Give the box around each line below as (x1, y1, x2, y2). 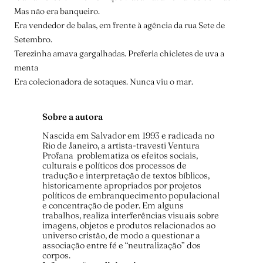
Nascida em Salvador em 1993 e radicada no (42, 130, 214, 141)
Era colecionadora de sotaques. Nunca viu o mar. (14, 76, 193, 87)
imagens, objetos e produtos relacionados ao (42, 220, 215, 231)
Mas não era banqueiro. (14, 6, 100, 17)
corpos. (42, 250, 70, 261)
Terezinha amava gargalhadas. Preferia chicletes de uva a (14, 48, 224, 59)
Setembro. (14, 34, 52, 45)
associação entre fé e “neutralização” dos (42, 240, 201, 251)
